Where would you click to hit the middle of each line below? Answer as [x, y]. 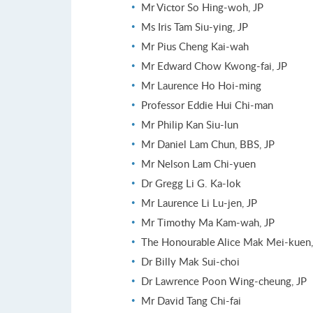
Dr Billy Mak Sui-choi [190, 262]
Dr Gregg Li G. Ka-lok [191, 183]
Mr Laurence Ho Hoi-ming [201, 86]
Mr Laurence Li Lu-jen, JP [199, 203]
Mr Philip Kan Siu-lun [190, 125]
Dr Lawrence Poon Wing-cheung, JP [224, 281]
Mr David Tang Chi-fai [191, 301]
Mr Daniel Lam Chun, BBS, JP [208, 144]
